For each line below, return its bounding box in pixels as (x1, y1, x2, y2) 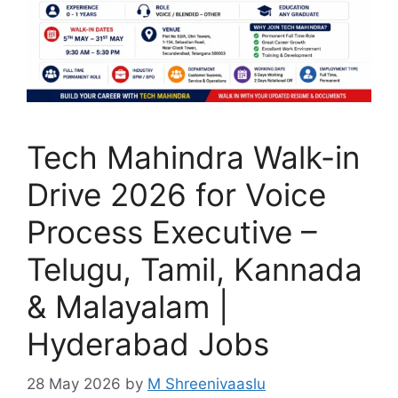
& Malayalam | (27, 288, 228, 326)
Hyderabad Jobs (27, 325, 269, 363)
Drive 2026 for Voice (27, 176, 326, 214)
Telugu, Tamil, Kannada (27, 251, 362, 289)
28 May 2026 (27, 374, 121, 393)
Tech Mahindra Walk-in (27, 139, 360, 177)
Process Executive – (27, 213, 317, 251)
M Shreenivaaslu (147, 374, 266, 393)
